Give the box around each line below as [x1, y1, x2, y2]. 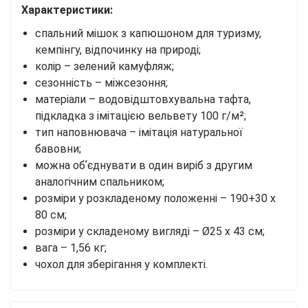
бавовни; [35, 142, 81, 156]
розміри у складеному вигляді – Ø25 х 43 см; [35, 225, 265, 239]
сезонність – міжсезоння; [35, 76, 168, 90]
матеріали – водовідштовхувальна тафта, [35, 93, 251, 107]
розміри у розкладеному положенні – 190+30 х [35, 192, 276, 206]
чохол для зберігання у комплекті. [35, 258, 208, 272]
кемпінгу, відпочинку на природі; [35, 43, 201, 57]
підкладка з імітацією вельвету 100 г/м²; [35, 109, 246, 123]
